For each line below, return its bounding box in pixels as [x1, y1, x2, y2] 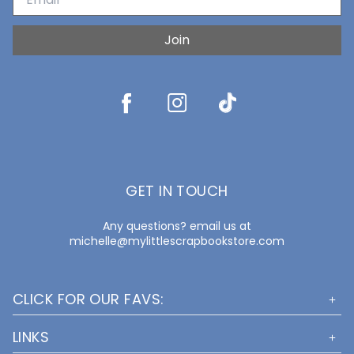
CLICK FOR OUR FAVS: [13, 289, 164, 309]
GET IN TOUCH [126, 181, 228, 201]
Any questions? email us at [103, 218, 251, 234]
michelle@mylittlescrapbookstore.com [70, 233, 284, 249]
